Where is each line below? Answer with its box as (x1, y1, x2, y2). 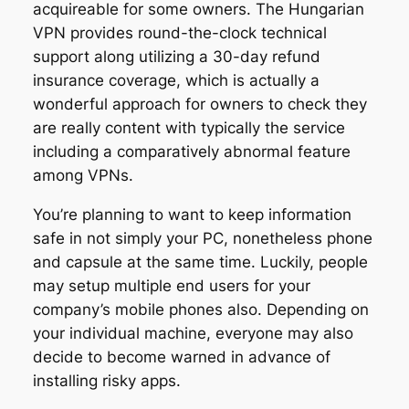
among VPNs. (32, 166, 133, 185)
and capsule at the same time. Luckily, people (32, 253, 368, 272)
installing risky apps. (32, 372, 181, 391)
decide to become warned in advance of (32, 348, 330, 367)
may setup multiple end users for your (32, 277, 310, 296)
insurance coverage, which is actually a (32, 71, 320, 90)
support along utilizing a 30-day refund (32, 47, 320, 67)
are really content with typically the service (32, 119, 345, 138)
